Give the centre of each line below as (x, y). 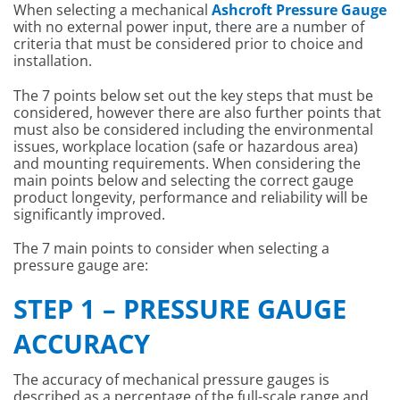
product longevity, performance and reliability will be (191, 197)
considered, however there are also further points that (197, 112)
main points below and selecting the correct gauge (183, 180)
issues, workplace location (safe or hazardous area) (186, 146)
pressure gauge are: (81, 265)
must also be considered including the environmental (193, 129)
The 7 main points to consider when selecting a (171, 248)
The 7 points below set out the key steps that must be (193, 95)
